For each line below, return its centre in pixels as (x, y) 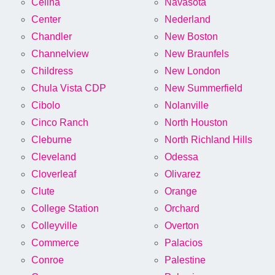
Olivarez (183, 174)
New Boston (191, 37)
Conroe (48, 260)
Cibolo (46, 106)
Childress (52, 71)
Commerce (55, 243)
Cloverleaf (54, 174)
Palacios (184, 243)
